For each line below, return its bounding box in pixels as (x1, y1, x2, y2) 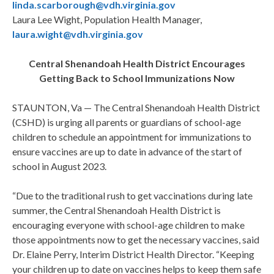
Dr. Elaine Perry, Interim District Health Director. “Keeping (12, 248, 254, 261)
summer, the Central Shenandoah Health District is (12, 204, 221, 217)
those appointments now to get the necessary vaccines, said (12, 234, 259, 246)
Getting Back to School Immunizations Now (39, 72, 235, 84)
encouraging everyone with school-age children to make (12, 219, 245, 231)
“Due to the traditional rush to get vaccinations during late (12, 190, 253, 202)
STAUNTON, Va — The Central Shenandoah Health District (12, 102, 260, 114)
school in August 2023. (12, 160, 106, 172)
